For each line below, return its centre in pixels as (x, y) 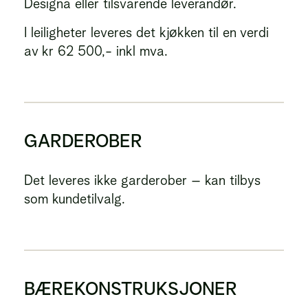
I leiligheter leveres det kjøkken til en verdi (146, 32)
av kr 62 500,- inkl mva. (96, 51)
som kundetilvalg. (75, 199)
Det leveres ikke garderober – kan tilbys (142, 180)
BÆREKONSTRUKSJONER (131, 288)
